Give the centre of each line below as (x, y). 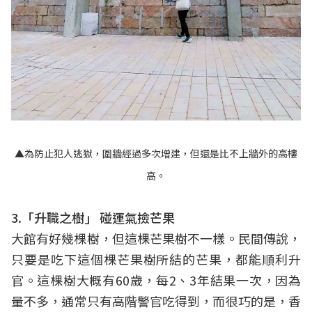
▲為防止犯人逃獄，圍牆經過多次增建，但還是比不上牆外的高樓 (156, 154)
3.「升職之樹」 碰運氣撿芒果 (93, 218)
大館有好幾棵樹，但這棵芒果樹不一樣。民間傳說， (156, 239)
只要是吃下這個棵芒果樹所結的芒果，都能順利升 (156, 259)
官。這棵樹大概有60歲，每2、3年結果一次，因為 (156, 280)
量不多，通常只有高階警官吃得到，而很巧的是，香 (156, 301)
